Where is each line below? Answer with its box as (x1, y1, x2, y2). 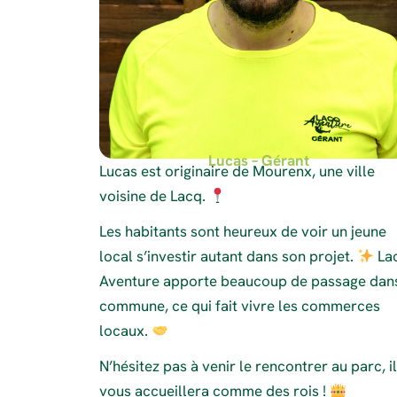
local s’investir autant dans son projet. (99, 246, 357, 267)
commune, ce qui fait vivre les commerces (99, 296, 380, 316)
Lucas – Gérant (207, 151, 309, 171)
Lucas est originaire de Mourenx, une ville (99, 161, 375, 182)
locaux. (99, 321, 152, 341)
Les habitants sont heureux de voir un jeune (99, 222, 386, 242)
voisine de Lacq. (99, 186, 209, 206)
